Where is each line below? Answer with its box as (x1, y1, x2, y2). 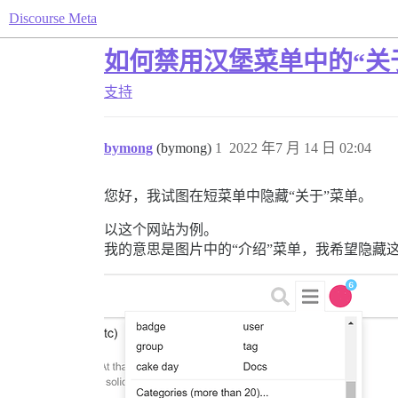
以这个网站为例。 (104, 222, 218, 237)
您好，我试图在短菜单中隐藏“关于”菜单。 (104, 188, 372, 203)
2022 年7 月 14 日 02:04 (229, 140, 371, 155)
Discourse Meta (9, 11, 97, 26)
